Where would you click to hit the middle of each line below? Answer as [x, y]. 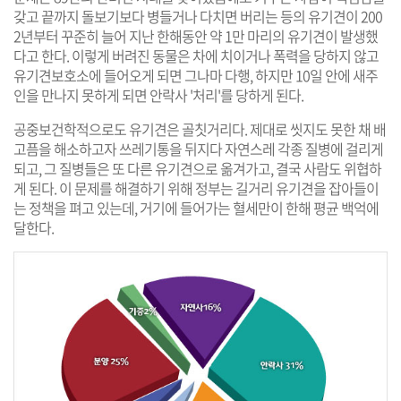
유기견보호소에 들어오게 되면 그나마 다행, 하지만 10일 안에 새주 [196, 76]
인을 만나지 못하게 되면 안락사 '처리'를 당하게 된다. [158, 95]
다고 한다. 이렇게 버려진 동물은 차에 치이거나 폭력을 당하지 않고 [196, 56]
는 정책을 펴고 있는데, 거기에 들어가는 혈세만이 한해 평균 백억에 [196, 208]
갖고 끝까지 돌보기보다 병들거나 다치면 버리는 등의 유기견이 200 [198, 17]
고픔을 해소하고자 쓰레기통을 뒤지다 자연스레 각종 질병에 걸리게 [198, 149]
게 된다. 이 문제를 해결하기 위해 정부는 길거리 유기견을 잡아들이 [196, 188]
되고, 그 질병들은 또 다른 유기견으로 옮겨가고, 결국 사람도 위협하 [197, 169]
